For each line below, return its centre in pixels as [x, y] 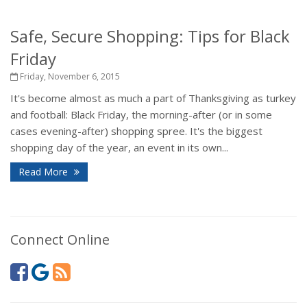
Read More [45, 172]
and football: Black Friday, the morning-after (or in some [141, 114]
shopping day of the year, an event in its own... [119, 147]
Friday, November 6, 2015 [69, 76]
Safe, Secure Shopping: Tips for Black [150, 36]
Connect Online [60, 240]
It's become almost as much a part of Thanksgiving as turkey [153, 98]
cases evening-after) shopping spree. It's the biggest [136, 131]
